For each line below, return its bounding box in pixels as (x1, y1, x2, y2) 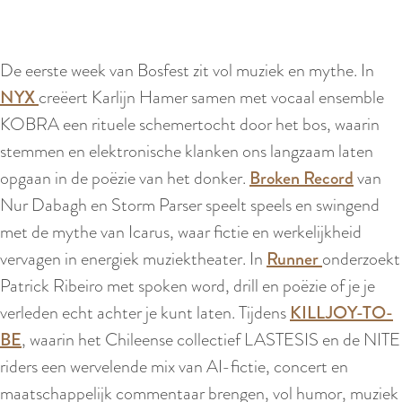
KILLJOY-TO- (290, 299, 393, 326)
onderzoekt (322, 245, 400, 272)
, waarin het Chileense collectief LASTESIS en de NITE (22, 326, 400, 353)
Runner (267, 245, 319, 272)
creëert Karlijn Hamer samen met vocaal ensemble (39, 83, 384, 110)
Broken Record (249, 164, 354, 191)
